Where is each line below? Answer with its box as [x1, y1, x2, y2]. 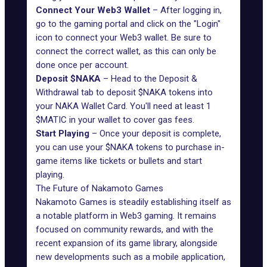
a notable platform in [36, 210, 120, 221]
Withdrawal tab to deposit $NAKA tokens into [36, 87, 213, 98]
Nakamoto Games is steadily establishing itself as [36, 197, 231, 207]
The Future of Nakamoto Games [36, 183, 163, 194]
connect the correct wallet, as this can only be [36, 46, 216, 57]
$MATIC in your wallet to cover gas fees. [36, 114, 194, 125]
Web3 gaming [120, 210, 173, 221]
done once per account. [36, 60, 129, 70]
